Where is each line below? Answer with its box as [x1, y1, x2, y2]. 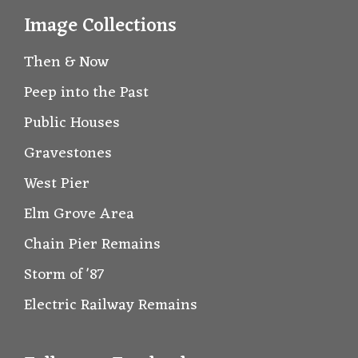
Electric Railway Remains [24, 291, 197, 319]
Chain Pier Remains [24, 230, 161, 258]
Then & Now [24, 48, 109, 76]
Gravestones [24, 139, 112, 167]
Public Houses [24, 109, 120, 137]
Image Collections [24, 9, 177, 43]
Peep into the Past [24, 78, 149, 106]
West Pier [24, 169, 89, 197]
